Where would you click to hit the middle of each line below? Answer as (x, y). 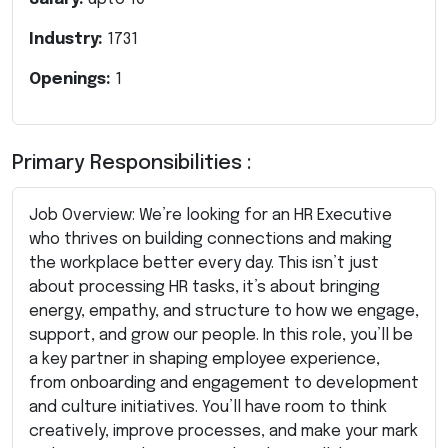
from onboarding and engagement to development (224, 383)
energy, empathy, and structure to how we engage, (224, 311)
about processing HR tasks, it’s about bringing (204, 287)
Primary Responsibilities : (132, 163)
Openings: (72, 79)
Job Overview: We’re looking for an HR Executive (210, 215)
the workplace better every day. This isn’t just (204, 263)
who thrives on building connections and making (210, 239)
